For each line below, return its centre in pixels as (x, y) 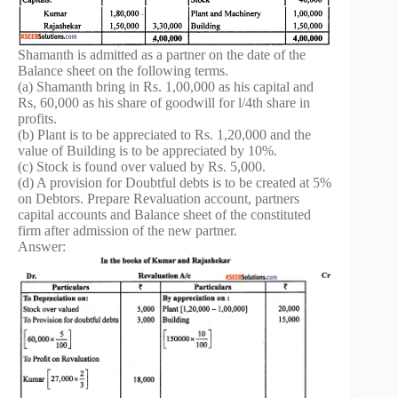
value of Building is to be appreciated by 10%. (147, 151)
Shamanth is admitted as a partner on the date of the (162, 55)
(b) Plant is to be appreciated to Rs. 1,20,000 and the (164, 135)
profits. (37, 119)
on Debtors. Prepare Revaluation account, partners (159, 199)
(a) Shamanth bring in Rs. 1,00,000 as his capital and (166, 87)
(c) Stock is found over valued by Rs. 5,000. (142, 167)
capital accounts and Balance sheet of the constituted (164, 215)
